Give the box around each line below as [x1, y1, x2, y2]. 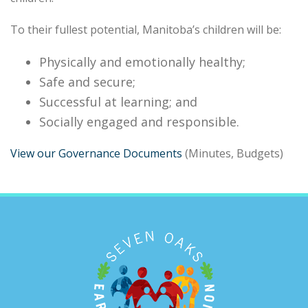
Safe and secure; [39, 74, 136, 90]
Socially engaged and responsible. [39, 113, 240, 130]
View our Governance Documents [10, 146, 182, 161]
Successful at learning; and [39, 93, 198, 110]
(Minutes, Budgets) [182, 146, 283, 161]
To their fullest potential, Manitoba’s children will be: [10, 22, 281, 37]
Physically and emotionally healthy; [39, 54, 246, 70]
